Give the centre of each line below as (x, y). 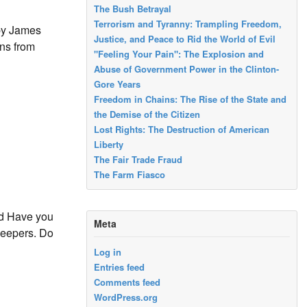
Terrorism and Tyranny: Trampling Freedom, (188, 23)
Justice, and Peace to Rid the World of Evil (185, 38)
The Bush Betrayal (133, 8)
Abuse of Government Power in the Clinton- (187, 69)
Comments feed (127, 282)
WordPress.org (126, 297)
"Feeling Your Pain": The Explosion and (179, 53)
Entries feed (120, 267)
